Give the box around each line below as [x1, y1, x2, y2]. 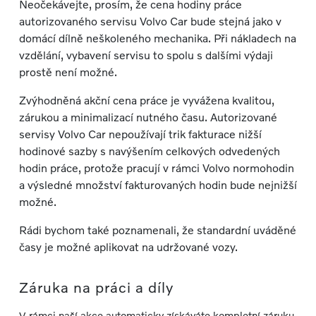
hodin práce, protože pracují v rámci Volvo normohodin [18, 161, 294, 175]
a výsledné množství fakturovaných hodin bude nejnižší [18, 178, 297, 192]
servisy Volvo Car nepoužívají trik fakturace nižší [18, 127, 262, 141]
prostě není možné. [18, 65, 117, 79]
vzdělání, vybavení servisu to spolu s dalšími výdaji [18, 48, 273, 62]
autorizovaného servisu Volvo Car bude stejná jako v [18, 14, 281, 28]
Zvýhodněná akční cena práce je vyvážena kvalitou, [18, 93, 274, 107]
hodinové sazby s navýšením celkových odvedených [18, 144, 280, 158]
